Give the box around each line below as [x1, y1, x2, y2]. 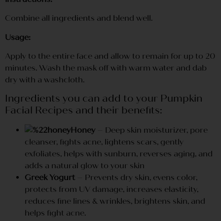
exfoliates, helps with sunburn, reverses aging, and [25, 149, 213, 159]
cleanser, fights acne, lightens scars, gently [25, 137, 184, 147]
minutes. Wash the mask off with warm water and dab [5, 63, 207, 73]
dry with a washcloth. [5, 75, 84, 85]
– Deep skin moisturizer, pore [95, 125, 208, 135]
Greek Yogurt [25, 173, 75, 183]
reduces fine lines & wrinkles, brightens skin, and [25, 196, 205, 206]
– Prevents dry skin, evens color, [75, 173, 197, 183]
